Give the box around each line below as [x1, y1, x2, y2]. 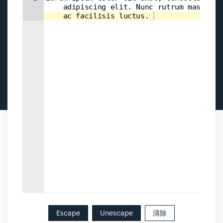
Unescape [100, 209, 133, 217]
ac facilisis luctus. [46, 11, 153, 20]
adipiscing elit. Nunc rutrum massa [46, 2, 214, 11]
